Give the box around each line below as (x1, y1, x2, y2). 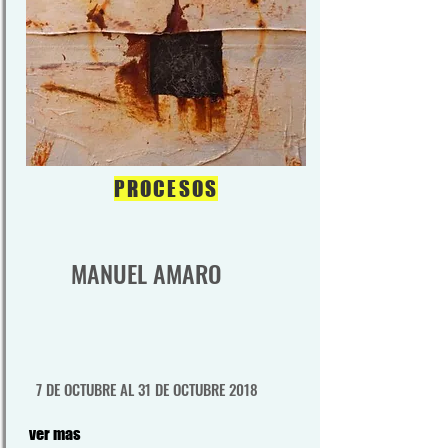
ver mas (29, 424, 81, 443)
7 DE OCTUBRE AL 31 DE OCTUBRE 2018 (35, 378, 258, 400)
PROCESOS (114, 176, 218, 201)
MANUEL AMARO (71, 255, 222, 291)
